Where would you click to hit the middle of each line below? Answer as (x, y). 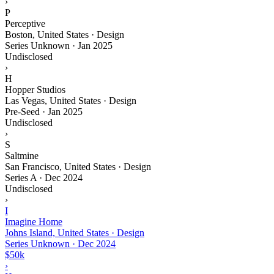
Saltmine (22, 155)
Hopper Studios (35, 89)
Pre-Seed (22, 111)
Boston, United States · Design (65, 34)
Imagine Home (34, 221)
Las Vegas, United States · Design (71, 100)
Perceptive (25, 23)
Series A (21, 177)
